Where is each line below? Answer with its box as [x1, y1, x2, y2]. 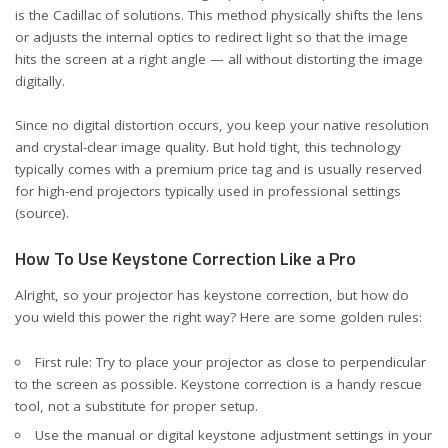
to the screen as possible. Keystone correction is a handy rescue [15, 374, 422, 393]
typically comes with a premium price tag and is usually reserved [15, 160, 422, 178]
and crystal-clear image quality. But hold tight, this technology [15, 138, 401, 156]
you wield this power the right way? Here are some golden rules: [15, 308, 422, 326]
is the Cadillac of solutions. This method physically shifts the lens [15, 5, 423, 24]
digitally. [15, 71, 65, 90]
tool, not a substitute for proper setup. [15, 396, 258, 415]
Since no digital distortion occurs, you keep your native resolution [15, 116, 429, 134]
